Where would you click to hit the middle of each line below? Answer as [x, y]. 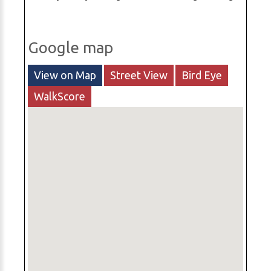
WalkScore [60, 96]
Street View [139, 75]
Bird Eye [202, 75]
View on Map [65, 75]
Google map [70, 48]
